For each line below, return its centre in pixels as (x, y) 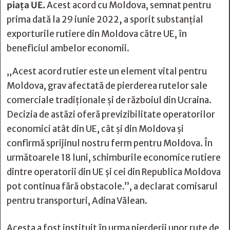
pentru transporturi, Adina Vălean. (77, 201)
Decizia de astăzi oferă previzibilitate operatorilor (111, 114)
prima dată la (33, 20)
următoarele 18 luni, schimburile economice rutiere (114, 158)
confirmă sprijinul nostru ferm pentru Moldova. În (110, 143)
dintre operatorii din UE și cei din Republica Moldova (114, 172)
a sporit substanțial (164, 20)
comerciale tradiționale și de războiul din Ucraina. (109, 100)
